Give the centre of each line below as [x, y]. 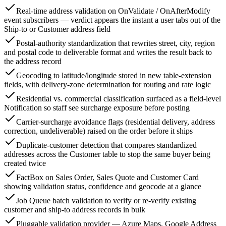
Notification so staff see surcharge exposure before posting [97, 108]
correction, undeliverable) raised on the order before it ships [98, 131]
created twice [25, 163]
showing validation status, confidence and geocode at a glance [103, 187]
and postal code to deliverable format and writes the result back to [108, 52]
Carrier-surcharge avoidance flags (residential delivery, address [116, 122]
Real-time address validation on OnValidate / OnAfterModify [113, 11]
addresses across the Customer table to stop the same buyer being [107, 154]
